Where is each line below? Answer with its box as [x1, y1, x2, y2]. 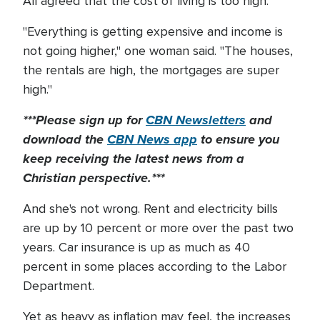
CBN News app [107, 130, 197, 149]
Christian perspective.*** [23, 169, 164, 187]
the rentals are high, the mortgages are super [23, 62, 279, 78]
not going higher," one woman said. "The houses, [23, 43, 293, 59]
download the [23, 130, 107, 149]
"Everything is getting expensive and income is [23, 24, 283, 39]
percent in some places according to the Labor [23, 259, 286, 274]
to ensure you [197, 130, 279, 149]
